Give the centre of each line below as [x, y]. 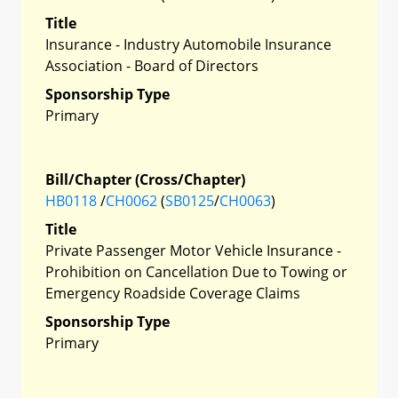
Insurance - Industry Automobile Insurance [188, 44]
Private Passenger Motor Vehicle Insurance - [193, 250]
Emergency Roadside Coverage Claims [173, 293]
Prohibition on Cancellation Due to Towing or [196, 271]
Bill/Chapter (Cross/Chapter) [145, 179]
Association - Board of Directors [152, 65]
